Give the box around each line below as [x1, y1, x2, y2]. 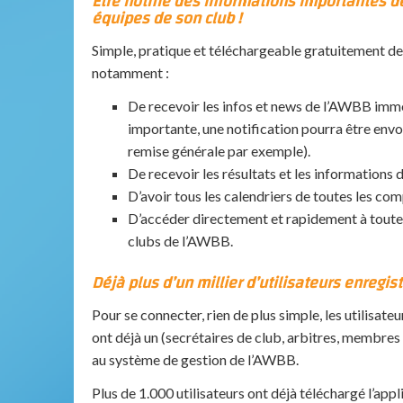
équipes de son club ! [92, 4, 241, 34]
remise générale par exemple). [128, 142, 310, 160]
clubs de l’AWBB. [128, 232, 233, 250]
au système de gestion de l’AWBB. [92, 350, 299, 368]
